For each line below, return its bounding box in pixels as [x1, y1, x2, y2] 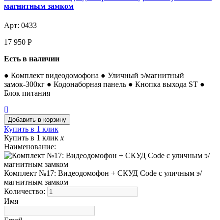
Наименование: [4, 142, 56, 151]
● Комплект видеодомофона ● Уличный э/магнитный [4, 71, 184, 80]
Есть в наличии [4, 54, 59, 63]
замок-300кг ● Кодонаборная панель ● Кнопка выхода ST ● [4, 80, 205, 88]
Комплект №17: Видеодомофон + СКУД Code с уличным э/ [4, 168, 202, 177]
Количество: [4, 187, 47, 195]
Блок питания [4, 88, 50, 97]
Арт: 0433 [4, 21, 37, 29]
